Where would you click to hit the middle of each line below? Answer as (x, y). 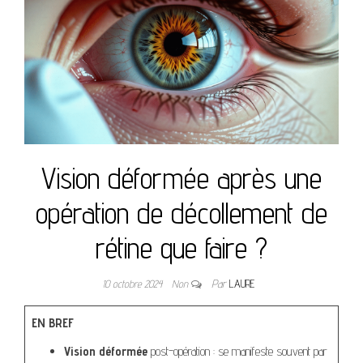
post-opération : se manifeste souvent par (237, 352)
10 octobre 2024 (134, 284)
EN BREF (53, 323)
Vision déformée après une (181, 178)
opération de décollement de (181, 213)
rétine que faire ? (181, 248)
